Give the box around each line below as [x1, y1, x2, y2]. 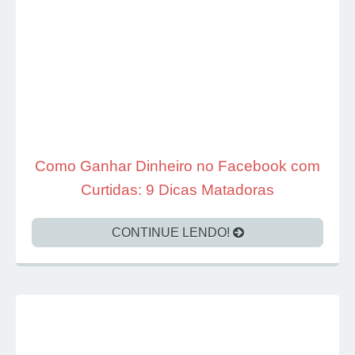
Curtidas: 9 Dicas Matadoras [81, 181, 274, 198]
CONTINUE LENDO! [111, 225, 233, 239]
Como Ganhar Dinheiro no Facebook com [35, 157, 320, 174]
